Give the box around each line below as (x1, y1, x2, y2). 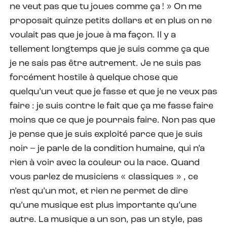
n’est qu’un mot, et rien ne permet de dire (10, 186, 188, 196)
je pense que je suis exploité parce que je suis (10, 129, 203, 139)
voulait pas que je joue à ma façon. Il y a (10, 30, 176, 40)
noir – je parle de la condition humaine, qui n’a (10, 143, 205, 154)
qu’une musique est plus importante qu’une (10, 200, 197, 210)
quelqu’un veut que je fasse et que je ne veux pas (10, 87, 217, 97)
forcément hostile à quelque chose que (10, 72, 178, 83)
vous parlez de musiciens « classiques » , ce (10, 172, 198, 182)
